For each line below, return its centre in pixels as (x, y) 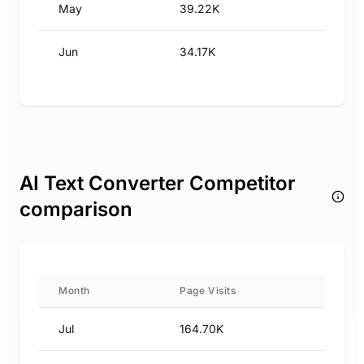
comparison (76, 209)
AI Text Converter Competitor (158, 183)
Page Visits (208, 290)
